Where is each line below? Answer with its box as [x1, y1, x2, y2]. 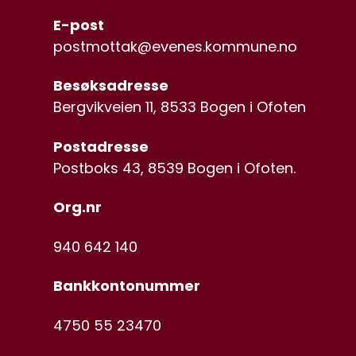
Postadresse [53, 136, 149, 157]
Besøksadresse [53, 75, 169, 95]
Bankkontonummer [53, 276, 201, 296]
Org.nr [53, 197, 103, 217]
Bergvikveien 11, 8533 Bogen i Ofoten [53, 97, 307, 117]
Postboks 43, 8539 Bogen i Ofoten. [53, 157, 296, 178]
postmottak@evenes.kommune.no [53, 36, 298, 56]
